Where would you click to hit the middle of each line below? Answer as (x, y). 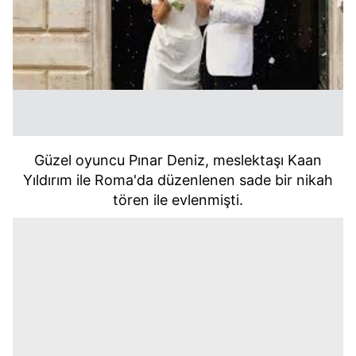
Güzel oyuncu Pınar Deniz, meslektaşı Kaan (178, 160)
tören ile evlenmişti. (178, 200)
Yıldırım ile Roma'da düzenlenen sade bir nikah (178, 180)
